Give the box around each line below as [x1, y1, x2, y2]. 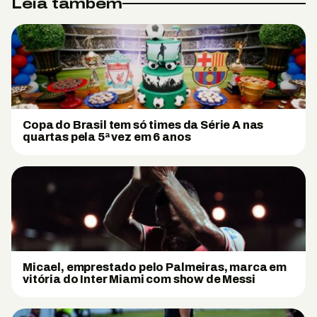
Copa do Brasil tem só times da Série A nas [23, 119, 264, 131]
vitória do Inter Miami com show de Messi [23, 273, 255, 285]
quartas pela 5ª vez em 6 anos [23, 131, 191, 143]
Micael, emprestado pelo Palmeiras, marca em [23, 261, 287, 273]
